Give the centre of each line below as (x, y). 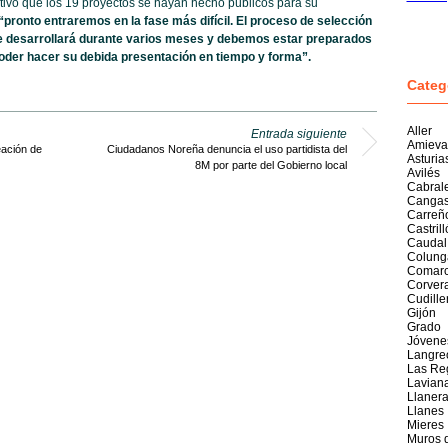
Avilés (423, 173)
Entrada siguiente (298, 134)
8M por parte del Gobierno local (270, 165)
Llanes (425, 411)
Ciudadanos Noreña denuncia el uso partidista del (226, 149)
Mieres (425, 425)
